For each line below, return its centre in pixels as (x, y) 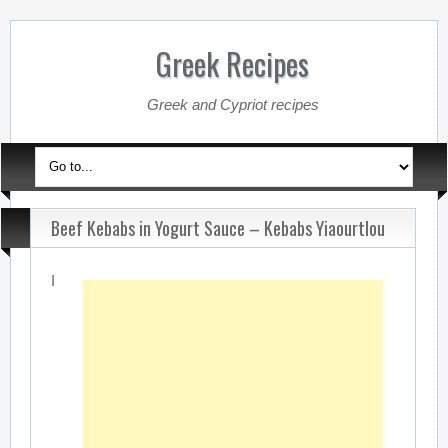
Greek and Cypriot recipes (232, 104)
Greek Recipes (233, 63)
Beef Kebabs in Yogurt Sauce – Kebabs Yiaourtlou (218, 227)
